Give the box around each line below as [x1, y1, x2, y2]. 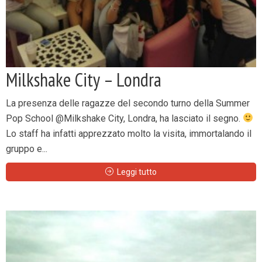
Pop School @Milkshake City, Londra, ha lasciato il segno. [6, 112, 243, 124]
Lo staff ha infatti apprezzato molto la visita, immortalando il [6, 127, 251, 139]
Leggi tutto [117, 167, 157, 177]
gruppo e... [6, 143, 47, 154]
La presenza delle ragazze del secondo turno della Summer [6, 97, 250, 109]
